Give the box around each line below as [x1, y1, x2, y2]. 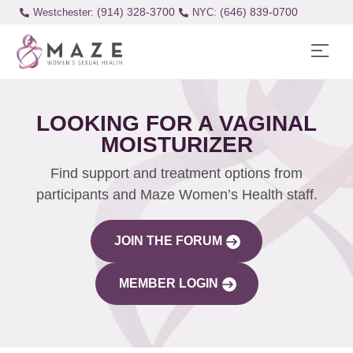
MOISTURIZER [100, 132, 253, 158]
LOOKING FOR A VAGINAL [36, 111, 317, 136]
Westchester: [32, 6, 94, 18]
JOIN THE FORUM [114, 234, 222, 248]
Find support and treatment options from [50, 165, 303, 182]
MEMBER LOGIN [118, 277, 218, 291]
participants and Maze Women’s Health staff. [35, 187, 318, 203]
